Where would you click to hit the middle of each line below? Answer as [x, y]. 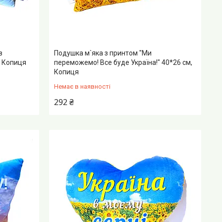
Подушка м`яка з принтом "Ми [103, 53]
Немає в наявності [83, 86]
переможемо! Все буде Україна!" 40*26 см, [123, 62]
